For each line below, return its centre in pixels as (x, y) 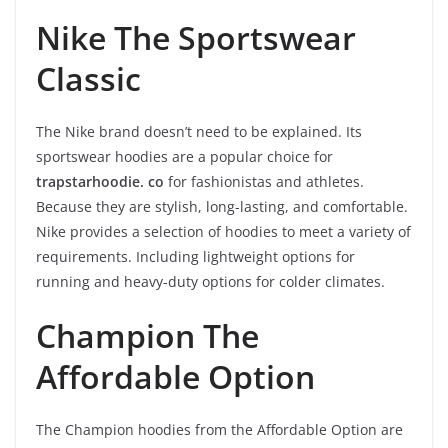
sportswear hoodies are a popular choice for (184, 156)
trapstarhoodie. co (100, 181)
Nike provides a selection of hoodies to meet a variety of (223, 231)
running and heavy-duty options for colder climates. (210, 281)
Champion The (147, 335)
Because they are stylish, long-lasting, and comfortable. (222, 206)
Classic (88, 78)
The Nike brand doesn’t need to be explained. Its (199, 131)
